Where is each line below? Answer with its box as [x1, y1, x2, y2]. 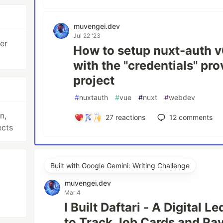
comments [176, 113, 213, 122]
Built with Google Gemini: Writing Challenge [50, 161, 190, 170]
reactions [113, 113, 145, 122]
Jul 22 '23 [73, 32, 101, 40]
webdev [169, 93, 196, 102]
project [73, 73, 115, 88]
